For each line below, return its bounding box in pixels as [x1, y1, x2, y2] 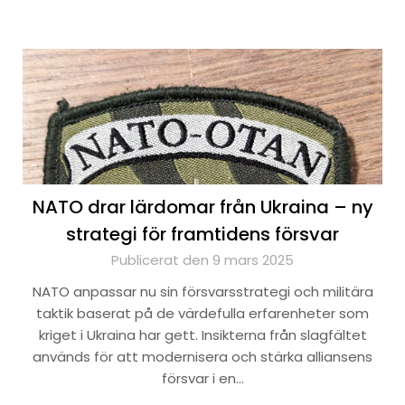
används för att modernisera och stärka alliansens [33, 347, 372, 366]
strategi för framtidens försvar [66, 221, 339, 247]
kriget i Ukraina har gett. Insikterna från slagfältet [38, 325, 367, 344]
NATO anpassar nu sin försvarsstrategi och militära [32, 282, 373, 301]
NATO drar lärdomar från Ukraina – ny [32, 194, 373, 220]
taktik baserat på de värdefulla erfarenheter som [36, 304, 369, 323]
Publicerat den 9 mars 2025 [111, 250, 294, 269]
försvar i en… [161, 369, 244, 388]
